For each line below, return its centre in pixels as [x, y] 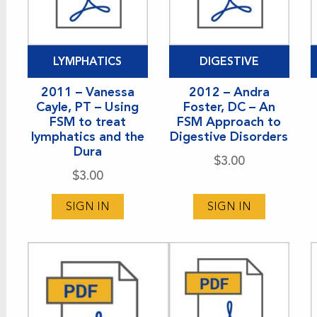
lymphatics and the [87, 136]
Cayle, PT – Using [88, 106]
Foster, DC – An [229, 106]
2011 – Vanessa [87, 92]
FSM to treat [87, 121]
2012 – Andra [229, 92]
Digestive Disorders [229, 136]
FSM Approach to [229, 121]
